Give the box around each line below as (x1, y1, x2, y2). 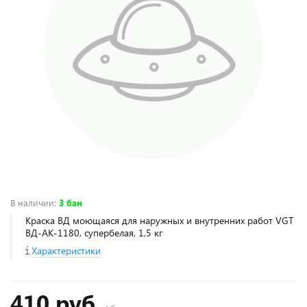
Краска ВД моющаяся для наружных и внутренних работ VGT (25, 214, 293, 227)
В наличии (10, 197, 54, 208)
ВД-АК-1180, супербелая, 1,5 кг (25, 226, 162, 239)
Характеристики (32, 244, 101, 257)
